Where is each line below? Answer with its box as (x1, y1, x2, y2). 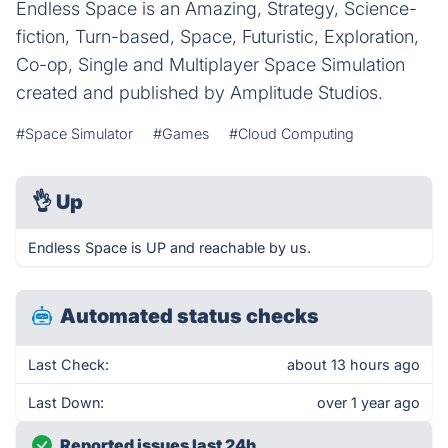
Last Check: (28, 356, 109, 373)
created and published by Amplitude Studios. (16, 82, 383, 103)
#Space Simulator (16, 125, 133, 142)
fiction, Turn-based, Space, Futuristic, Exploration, (16, 26, 419, 47)
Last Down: (28, 394, 104, 411)
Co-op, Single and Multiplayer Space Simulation (16, 54, 405, 75)
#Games (153, 125, 209, 142)
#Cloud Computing (229, 125, 354, 142)
